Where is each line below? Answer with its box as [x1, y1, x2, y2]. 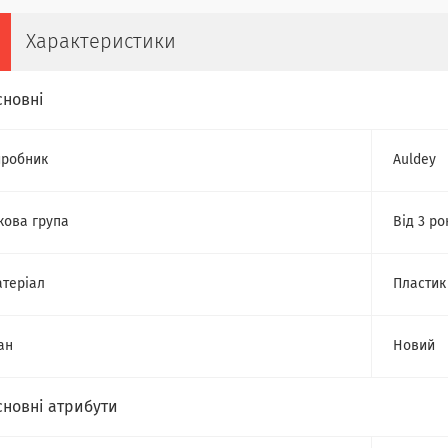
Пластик [393, 277, 446, 292]
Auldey [393, 153, 436, 168]
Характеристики [26, 32, 176, 53]
